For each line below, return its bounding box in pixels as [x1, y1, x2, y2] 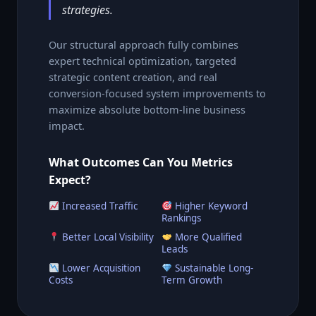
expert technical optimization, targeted [49, 53, 236, 68]
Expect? [49, 171, 91, 188]
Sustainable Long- [172, 261, 254, 274]
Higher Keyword [172, 199, 248, 212]
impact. [49, 118, 85, 133]
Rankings [162, 211, 201, 224]
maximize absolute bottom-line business [49, 102, 245, 116]
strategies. [62, 1, 113, 18]
